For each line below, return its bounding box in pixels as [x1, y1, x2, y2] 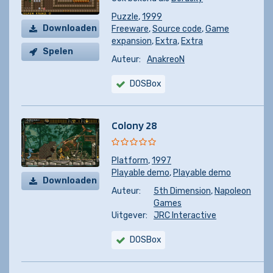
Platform [112, 155, 148, 166]
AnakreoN [147, 54, 185, 65]
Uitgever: [112, 210, 147, 221]
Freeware [112, 24, 149, 34]
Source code [152, 24, 202, 34]
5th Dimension [154, 186, 211, 196]
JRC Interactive [154, 210, 216, 221]
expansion [112, 36, 152, 46]
